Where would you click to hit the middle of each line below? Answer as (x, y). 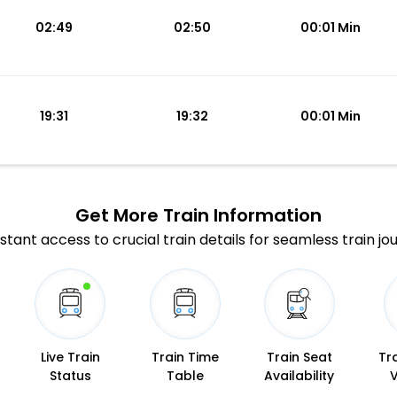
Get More (117, 215)
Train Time (185, 357)
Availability (300, 375)
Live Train (70, 357)
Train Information (240, 215)
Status (70, 375)
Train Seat (299, 357)
